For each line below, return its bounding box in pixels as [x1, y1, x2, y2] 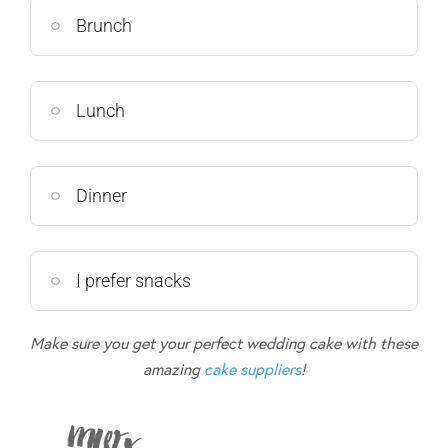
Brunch [76, 15, 132, 37]
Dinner [76, 185, 127, 207]
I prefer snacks [76, 270, 191, 292]
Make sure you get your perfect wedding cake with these [30, 334, 418, 354]
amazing [143, 360, 204, 380]
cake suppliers [204, 360, 301, 380]
